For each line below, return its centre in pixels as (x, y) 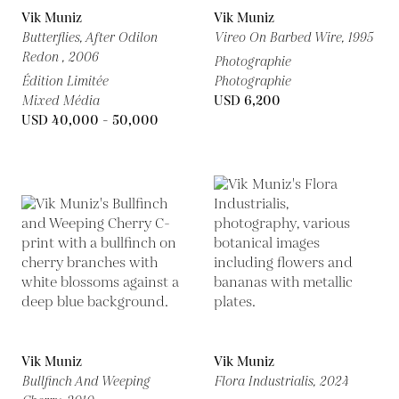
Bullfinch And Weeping (85, 382)
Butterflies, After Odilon (89, 38)
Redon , (45, 57)
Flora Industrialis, (266, 382)
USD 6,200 (247, 101)
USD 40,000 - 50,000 (90, 121)
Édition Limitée (65, 81)
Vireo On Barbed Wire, (281, 38)
